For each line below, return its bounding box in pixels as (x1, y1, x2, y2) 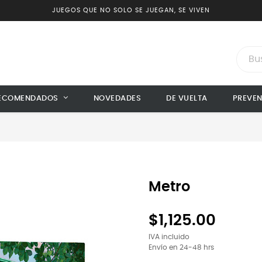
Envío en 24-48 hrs (149, 244, 214, 251)
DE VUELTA (166, 95, 208, 102)
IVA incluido (149, 234, 189, 240)
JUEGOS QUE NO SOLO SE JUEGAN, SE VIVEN (52, 7, 210, 13)
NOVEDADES (93, 95, 141, 102)
